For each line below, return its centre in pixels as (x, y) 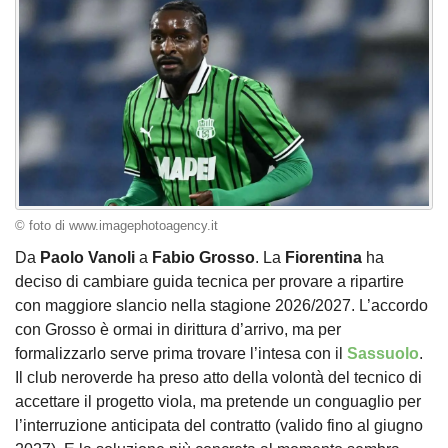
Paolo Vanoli (89, 257)
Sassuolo (383, 353)
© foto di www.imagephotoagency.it (116, 226)
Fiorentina (323, 257)
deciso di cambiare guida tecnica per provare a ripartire (209, 281)
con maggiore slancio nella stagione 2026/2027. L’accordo (221, 305)
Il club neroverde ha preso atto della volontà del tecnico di (218, 377)
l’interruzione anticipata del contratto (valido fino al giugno (219, 425)
